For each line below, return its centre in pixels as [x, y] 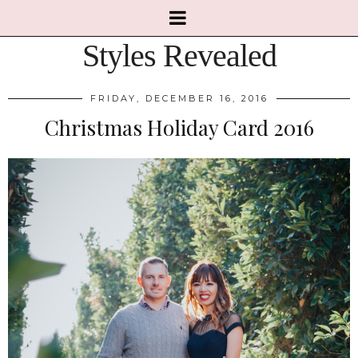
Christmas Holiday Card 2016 [179, 127]
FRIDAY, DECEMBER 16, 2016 [179, 98]
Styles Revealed [179, 56]
